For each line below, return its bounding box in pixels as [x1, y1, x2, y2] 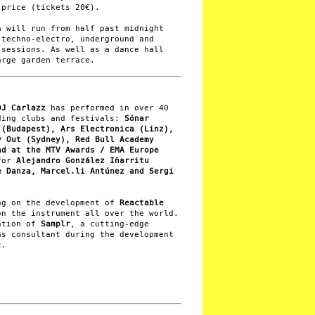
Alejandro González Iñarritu [16, 155, 149, 165]
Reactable [120, 198, 164, 207]
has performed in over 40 [46, 103, 169, 112]
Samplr [41, 219, 70, 229]
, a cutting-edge [70, 219, 149, 229]
